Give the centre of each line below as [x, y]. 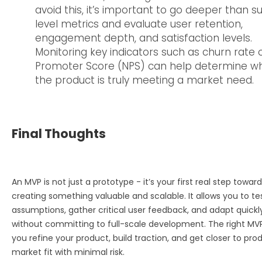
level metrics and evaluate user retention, [139, 24]
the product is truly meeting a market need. [144, 80]
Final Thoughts [59, 133]
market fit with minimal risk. [68, 252]
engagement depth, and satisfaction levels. [144, 38]
